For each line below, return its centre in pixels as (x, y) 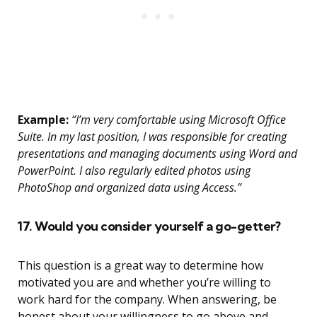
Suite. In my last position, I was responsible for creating (152, 137)
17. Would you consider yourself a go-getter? (149, 226)
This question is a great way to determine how (140, 266)
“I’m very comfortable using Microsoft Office (177, 120)
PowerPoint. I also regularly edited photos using (134, 171)
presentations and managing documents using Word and (157, 154)
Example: (43, 120)
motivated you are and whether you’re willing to (144, 283)
